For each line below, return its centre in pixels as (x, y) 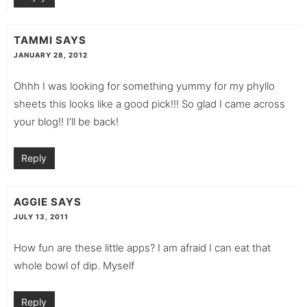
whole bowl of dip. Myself (74, 265)
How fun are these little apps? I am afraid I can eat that (142, 247)
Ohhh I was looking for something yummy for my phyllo (144, 86)
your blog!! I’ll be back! (66, 121)
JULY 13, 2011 (41, 216)
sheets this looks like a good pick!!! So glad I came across (149, 103)
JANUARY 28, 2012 (50, 54)
